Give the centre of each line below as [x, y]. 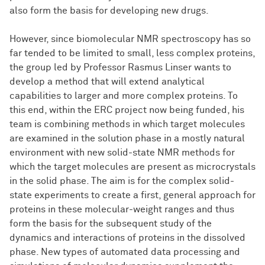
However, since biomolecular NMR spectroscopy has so [130, 39]
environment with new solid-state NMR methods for [122, 153]
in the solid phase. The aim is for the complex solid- [122, 181]
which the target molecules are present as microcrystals [132, 167]
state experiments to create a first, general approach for [132, 195]
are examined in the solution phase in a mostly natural [127, 139]
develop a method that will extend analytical [107, 82]
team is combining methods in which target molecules [127, 125]
